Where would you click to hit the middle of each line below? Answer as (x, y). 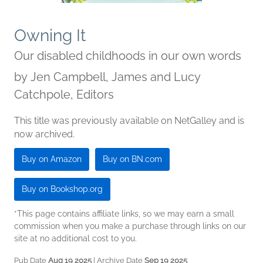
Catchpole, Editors (64, 95)
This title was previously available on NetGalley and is (129, 121)
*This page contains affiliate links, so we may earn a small (124, 214)
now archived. (44, 134)
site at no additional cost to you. (75, 238)
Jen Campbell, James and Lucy (116, 77)
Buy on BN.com (132, 159)
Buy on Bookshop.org (62, 189)
